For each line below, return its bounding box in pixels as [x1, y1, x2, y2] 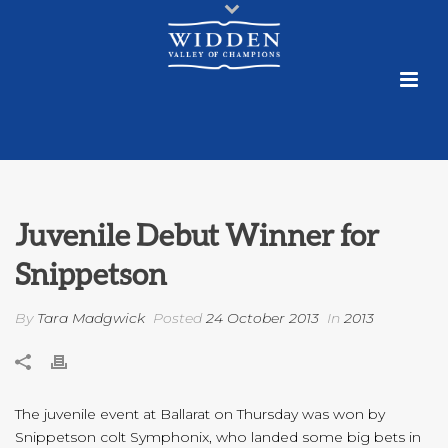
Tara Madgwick [37, 309, 145, 327]
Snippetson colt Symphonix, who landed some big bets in [15, 428, 421, 446]
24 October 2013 [206, 309, 319, 327]
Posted [149, 309, 206, 327]
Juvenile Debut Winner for [15, 216, 379, 252]
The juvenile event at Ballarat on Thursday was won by [15, 405, 385, 423]
